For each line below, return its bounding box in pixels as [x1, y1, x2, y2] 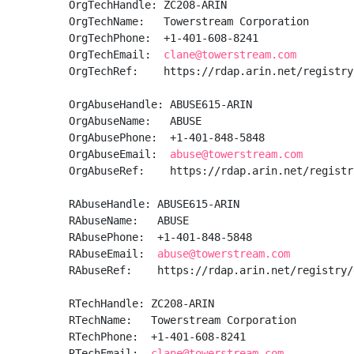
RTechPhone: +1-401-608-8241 [69, 330, 252, 343]
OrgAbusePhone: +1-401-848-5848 [69, 131, 271, 144]
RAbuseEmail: [69, 247, 157, 260]
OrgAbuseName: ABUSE [69, 115, 201, 127]
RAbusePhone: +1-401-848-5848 [69, 231, 258, 243]
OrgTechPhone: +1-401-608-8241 [69, 32, 265, 44]
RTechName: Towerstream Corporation [69, 314, 296, 326]
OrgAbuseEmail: [69, 148, 170, 160]
